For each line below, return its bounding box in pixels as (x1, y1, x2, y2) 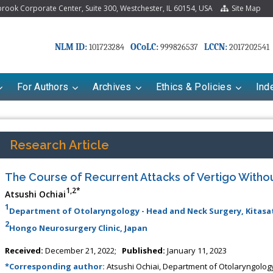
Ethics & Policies (155, 80, 232, 93)
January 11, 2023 (165, 244, 227, 256)
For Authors (17, 80, 69, 93)
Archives (93, 80, 132, 93)
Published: (121, 244, 165, 256)
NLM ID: (55, 41, 87, 53)
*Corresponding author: (4, 260, 107, 272)
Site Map (228, 3, 261, 13)
